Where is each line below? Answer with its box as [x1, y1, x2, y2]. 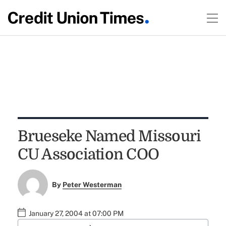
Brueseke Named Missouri [17, 128, 201, 145]
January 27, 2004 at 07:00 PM [28, 209, 124, 218]
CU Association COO [17, 146, 159, 163]
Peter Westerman [63, 181, 122, 189]
